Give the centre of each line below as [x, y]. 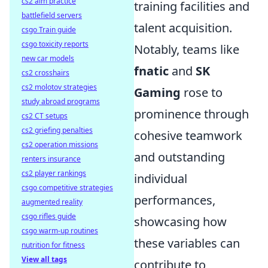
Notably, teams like [187, 49]
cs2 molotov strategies [59, 87]
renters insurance [51, 159]
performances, [175, 200]
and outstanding [179, 157]
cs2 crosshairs [45, 73]
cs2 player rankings [54, 173]
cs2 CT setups [45, 116]
